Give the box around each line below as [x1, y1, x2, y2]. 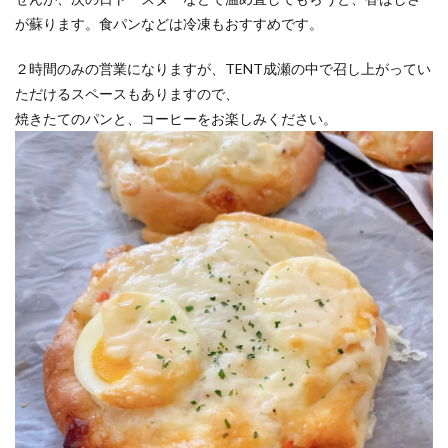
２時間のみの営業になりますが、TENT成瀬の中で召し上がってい [15, 60, 431, 78]
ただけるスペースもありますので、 [15, 85, 239, 103]
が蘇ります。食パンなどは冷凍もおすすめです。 [15, 15, 323, 33]
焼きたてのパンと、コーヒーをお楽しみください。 [15, 110, 337, 128]
